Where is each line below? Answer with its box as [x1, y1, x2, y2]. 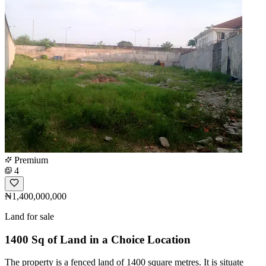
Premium [12, 154, 48, 165]
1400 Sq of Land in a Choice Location [5, 233, 191, 246]
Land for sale [5, 211, 54, 221]
